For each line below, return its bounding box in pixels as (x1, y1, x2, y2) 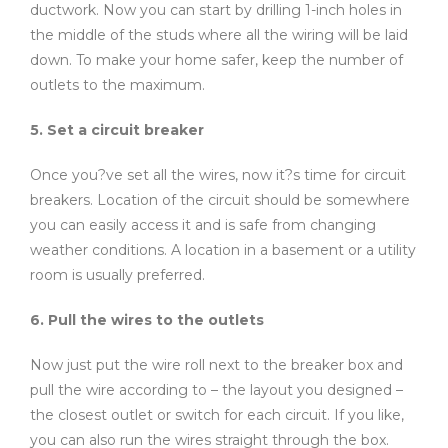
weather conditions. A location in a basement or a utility (30, 240, 416, 259)
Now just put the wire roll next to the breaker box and (30, 355, 403, 374)
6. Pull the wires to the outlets (30, 310, 264, 329)
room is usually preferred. (30, 265, 205, 284)
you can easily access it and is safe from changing (30, 215, 376, 234)
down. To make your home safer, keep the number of (30, 50, 403, 69)
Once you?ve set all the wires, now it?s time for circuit (30, 165, 406, 184)
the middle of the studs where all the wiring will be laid (30, 25, 408, 44)
